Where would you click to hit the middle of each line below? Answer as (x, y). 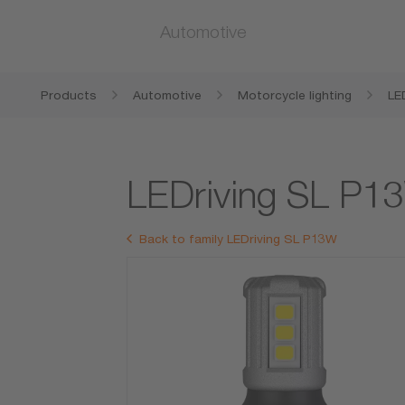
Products (69, 95)
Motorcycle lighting (295, 95)
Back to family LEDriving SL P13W (239, 239)
